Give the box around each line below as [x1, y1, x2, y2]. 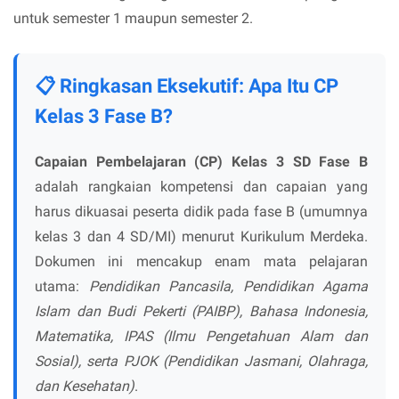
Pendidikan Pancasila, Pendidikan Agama [88, 277, 368, 295]
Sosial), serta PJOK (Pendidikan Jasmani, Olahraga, [35, 352, 368, 370]
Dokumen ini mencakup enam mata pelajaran [35, 252, 368, 270]
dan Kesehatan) [35, 377, 134, 395]
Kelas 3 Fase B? [35, 104, 173, 127]
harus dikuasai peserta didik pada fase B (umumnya [35, 202, 368, 220]
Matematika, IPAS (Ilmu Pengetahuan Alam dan [35, 327, 368, 345]
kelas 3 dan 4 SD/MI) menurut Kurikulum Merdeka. [35, 227, 368, 245]
